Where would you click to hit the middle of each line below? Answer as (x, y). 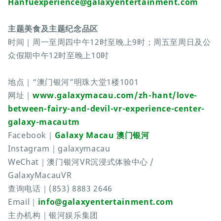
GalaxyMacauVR (40, 175)
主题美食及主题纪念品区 (53, 29)
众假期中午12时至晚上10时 (58, 55)
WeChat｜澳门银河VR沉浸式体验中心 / (81, 162)
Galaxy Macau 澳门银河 (102, 135)
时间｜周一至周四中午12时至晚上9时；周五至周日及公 (110, 42)
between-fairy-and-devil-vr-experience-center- (106, 109)
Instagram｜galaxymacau (59, 149)
